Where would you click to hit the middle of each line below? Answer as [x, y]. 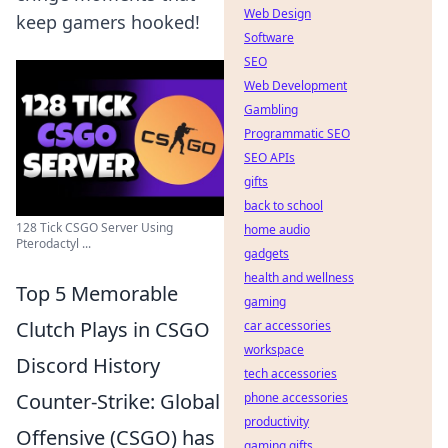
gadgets [266, 253]
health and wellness [299, 277]
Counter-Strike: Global [118, 401]
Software [269, 37]
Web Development [295, 85]
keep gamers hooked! [108, 22]
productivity [276, 421]
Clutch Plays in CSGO [113, 329]
